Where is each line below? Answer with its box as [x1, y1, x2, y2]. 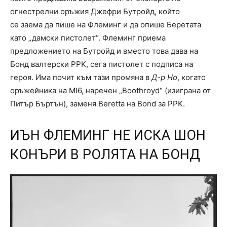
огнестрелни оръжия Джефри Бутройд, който [10, 7, 180, 17]
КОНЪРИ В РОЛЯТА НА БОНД [10, 146, 200, 163]
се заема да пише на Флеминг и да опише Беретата [10, 20, 201, 30]
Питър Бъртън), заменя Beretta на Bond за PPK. [10, 99, 185, 109]
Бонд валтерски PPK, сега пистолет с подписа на [10, 59, 193, 69]
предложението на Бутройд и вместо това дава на [10, 46, 198, 56]
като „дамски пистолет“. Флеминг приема [10, 33, 166, 43]
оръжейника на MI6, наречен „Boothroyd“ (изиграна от [10, 86, 211, 96]
